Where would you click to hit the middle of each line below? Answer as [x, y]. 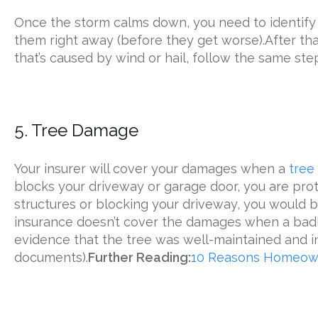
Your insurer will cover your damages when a [152, 168]
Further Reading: [139, 257]
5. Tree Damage [76, 130]
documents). [51, 257]
